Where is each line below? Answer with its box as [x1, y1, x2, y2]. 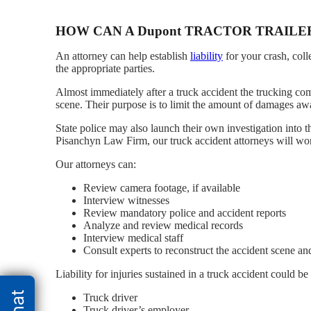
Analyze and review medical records [83, 219, 243, 232]
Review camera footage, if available [83, 182, 240, 194]
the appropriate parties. [56, 62, 155, 75]
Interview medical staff [83, 232, 183, 244]
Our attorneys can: [56, 158, 136, 171]
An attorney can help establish [56, 50, 190, 62]
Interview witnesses [83, 194, 169, 207]
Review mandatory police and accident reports [83, 207, 286, 219]
